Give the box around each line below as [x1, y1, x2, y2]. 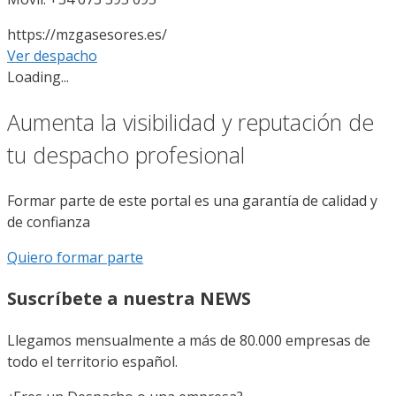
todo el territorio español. [7, 351, 178, 371]
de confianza [7, 211, 90, 232]
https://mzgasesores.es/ [7, 25, 167, 45]
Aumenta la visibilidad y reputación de [7, 107, 374, 138]
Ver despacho [7, 46, 97, 66]
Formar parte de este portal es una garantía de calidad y [7, 190, 377, 210]
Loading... [7, 67, 69, 88]
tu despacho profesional [7, 140, 245, 171]
